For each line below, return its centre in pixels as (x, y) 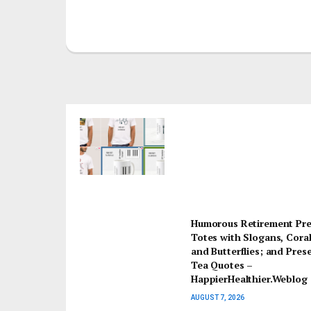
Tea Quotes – (222, 266)
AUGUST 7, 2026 (218, 299)
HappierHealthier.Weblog (249, 280)
